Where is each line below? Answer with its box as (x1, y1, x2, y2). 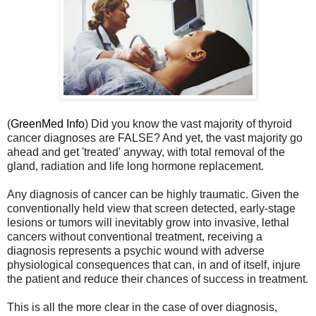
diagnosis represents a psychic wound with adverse (7, 245, 265, 257)
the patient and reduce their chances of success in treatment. (7, 273, 308, 286)
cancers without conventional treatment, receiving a (7, 231, 262, 243)
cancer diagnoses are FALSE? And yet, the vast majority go (7, 132, 303, 145)
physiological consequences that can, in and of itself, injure (7, 259, 300, 272)
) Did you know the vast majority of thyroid (85, 118, 292, 130)
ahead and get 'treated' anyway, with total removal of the (7, 146, 285, 159)
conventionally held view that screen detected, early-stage (7, 202, 296, 215)
